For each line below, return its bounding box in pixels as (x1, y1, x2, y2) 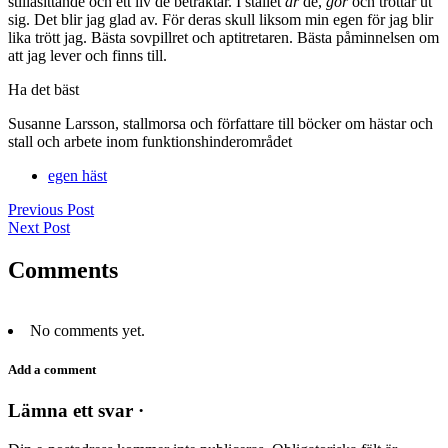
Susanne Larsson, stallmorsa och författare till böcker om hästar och (8, 114, 433, 132)
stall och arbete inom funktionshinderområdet (8, 132, 292, 150)
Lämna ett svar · (8, 399, 144, 421)
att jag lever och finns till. (8, 46, 167, 64)
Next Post (8, 218, 70, 236)
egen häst (48, 166, 107, 184)
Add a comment (8, 361, 96, 377)
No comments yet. (30, 321, 145, 339)
